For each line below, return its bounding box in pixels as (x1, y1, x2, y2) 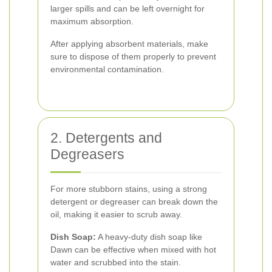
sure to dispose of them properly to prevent (50, 51, 216, 61)
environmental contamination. (50, 64, 164, 74)
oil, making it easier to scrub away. (50, 209, 182, 219)
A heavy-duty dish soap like (96, 231, 202, 242)
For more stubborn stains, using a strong (50, 183, 207, 194)
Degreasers (50, 146, 124, 162)
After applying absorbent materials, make (50, 38, 208, 49)
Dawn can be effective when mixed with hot (50, 244, 216, 254)
